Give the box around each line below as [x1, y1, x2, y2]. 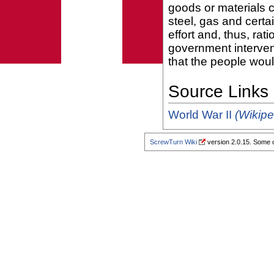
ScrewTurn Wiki [150, 138, 197, 146]
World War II [168, 108, 235, 121]
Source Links [168, 82, 268, 101]
